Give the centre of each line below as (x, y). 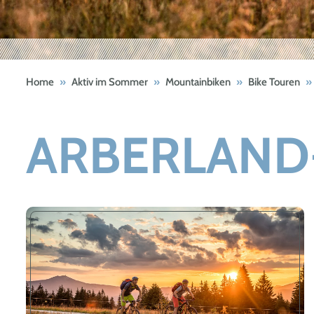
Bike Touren (274, 82)
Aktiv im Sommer (110, 82)
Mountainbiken (198, 82)
